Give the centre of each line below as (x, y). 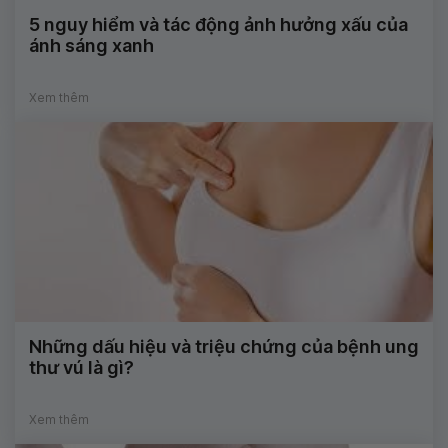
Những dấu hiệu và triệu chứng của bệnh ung (224, 347)
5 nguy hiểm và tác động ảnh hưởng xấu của (218, 25)
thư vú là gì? (81, 368)
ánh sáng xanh (91, 46)
